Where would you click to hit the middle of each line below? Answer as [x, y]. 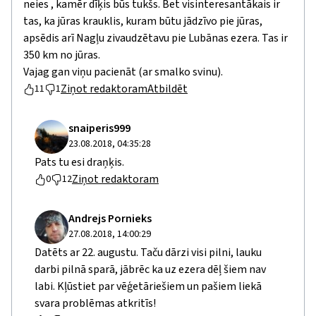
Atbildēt [168, 89]
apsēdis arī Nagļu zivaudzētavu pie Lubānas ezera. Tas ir [156, 38]
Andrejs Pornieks [110, 219]
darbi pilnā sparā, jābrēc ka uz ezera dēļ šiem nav [150, 270]
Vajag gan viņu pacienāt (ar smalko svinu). [123, 72]
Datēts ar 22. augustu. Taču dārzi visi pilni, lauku [148, 253]
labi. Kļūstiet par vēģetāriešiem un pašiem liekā [148, 287]
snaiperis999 [99, 129]
